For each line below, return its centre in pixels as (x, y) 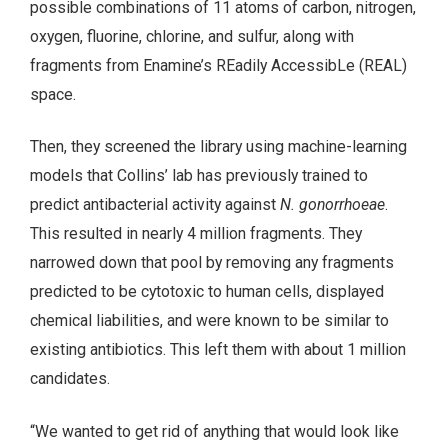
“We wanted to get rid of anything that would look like (214, 432)
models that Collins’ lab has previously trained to (199, 176)
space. (53, 94)
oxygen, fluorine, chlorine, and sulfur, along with (192, 36)
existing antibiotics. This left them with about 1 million (218, 350)
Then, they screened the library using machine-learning (218, 147)
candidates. (70, 379)
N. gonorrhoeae (332, 205)
